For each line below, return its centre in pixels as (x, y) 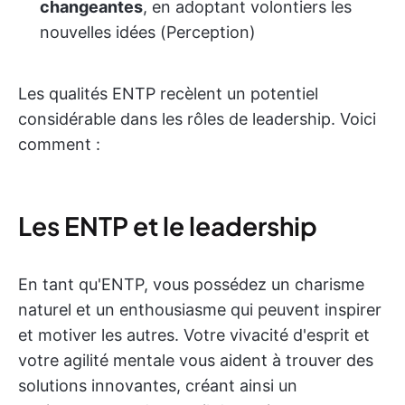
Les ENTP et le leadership (168, 226)
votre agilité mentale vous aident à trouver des (196, 360)
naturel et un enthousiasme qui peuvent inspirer (200, 310)
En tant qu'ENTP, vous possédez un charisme (191, 284)
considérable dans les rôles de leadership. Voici (197, 119)
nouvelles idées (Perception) (148, 32)
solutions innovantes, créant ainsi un (158, 386)
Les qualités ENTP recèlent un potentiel (168, 94)
